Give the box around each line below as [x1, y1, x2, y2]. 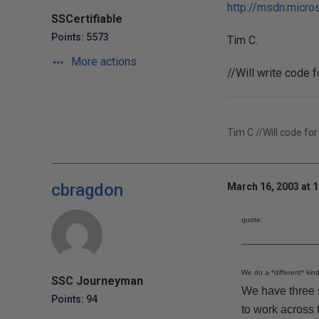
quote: [241, 216, 263, 224]
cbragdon [51, 180, 123, 200]
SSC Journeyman [51, 274, 143, 288]
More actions [68, 55, 137, 68]
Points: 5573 [51, 31, 109, 43]
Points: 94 [51, 293, 98, 305]
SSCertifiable [51, 12, 122, 26]
